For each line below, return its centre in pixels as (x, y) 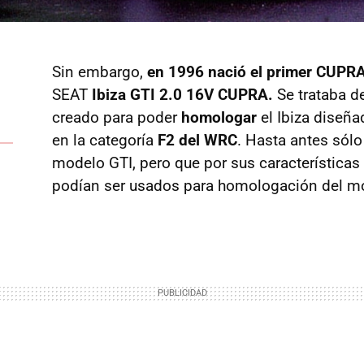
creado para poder (117, 118)
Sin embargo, (100, 72)
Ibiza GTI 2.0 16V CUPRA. (182, 95)
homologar (219, 118)
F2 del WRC (197, 141)
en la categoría (105, 141)
